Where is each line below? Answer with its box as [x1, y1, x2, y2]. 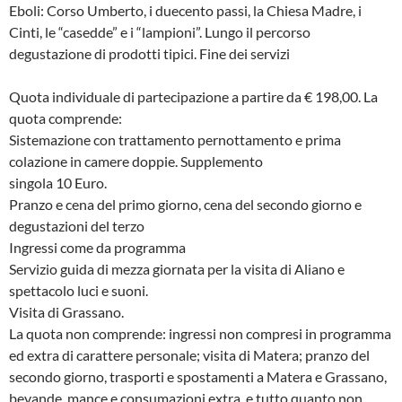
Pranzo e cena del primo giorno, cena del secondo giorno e [9, 195, 362, 213]
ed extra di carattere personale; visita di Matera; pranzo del [9, 345, 370, 363]
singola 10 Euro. [9, 173, 107, 191]
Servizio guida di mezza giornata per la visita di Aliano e [9, 259, 345, 277]
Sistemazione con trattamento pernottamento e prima [9, 130, 341, 148]
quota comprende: [9, 109, 122, 127]
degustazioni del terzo [9, 216, 144, 234]
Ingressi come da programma [9, 238, 186, 256]
